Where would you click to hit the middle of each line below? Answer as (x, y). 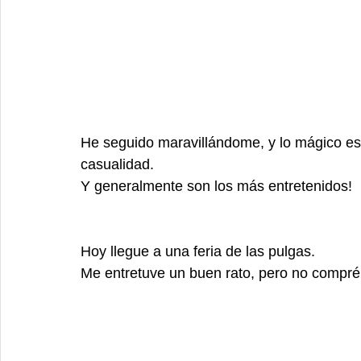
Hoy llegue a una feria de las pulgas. (200, 251)
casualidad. (119, 164)
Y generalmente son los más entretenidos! (216, 186)
